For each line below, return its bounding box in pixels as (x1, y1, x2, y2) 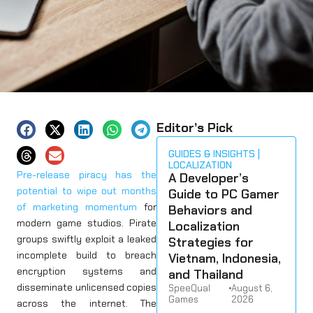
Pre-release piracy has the (17, 168, 156, 181)
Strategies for (168, 234, 254, 251)
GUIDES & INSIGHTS (168, 147, 255, 160)
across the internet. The (17, 296, 156, 310)
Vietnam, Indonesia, (168, 250, 281, 267)
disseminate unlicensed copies (17, 280, 156, 293)
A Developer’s (168, 170, 249, 187)
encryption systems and (17, 264, 156, 277)
